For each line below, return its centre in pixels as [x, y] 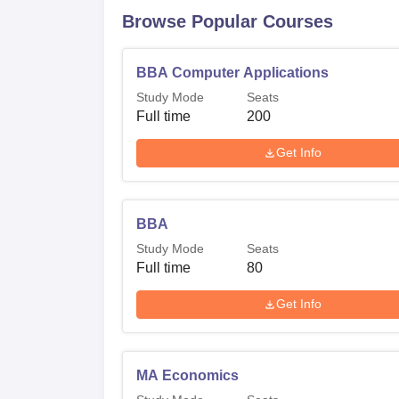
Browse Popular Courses [228, 21]
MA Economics [187, 375]
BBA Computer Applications [232, 72]
